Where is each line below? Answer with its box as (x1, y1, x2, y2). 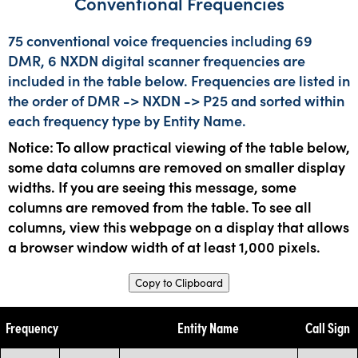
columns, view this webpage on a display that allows (8, 216, 349, 237)
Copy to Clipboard (135, 275, 223, 290)
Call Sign (304, 316, 350, 337)
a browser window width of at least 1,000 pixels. (8, 236, 320, 257)
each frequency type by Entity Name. (8, 109, 246, 130)
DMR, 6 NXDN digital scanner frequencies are (8, 50, 305, 70)
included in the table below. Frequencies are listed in (8, 70, 350, 90)
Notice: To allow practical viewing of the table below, (8, 136, 350, 157)
